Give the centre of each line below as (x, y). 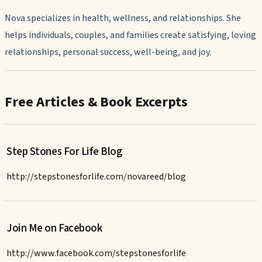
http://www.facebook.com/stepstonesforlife (96, 253)
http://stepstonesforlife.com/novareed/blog (96, 176)
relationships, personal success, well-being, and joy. (108, 52)
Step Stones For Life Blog (65, 151)
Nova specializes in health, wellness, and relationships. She (123, 18)
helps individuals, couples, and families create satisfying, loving (130, 35)
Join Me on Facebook (54, 228)
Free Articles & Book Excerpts (96, 102)
